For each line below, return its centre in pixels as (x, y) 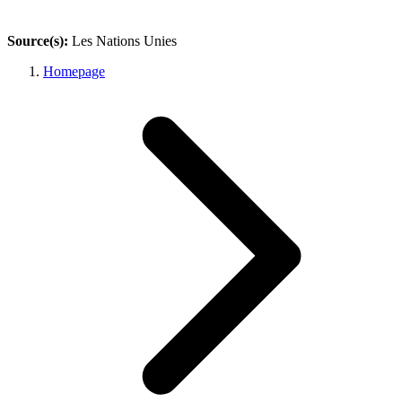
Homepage (74, 71)
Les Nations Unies (124, 40)
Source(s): (39, 40)
